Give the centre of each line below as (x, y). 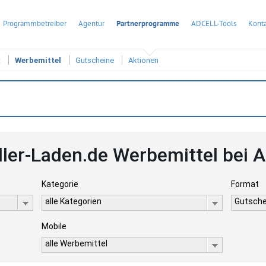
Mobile (54, 226)
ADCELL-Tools (214, 23)
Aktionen (143, 61)
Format (245, 184)
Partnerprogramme (148, 23)
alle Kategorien (73, 201)
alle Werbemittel (76, 243)
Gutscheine (95, 61)
